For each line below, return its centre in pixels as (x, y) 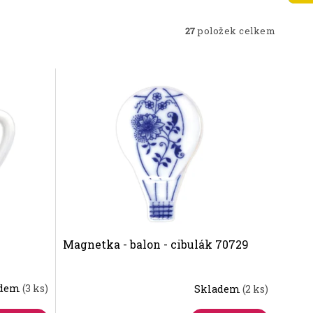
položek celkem (235, 31)
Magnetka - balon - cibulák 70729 (156, 245)
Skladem (219, 289)
